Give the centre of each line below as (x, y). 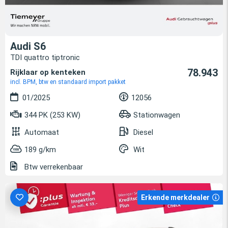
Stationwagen (157, 115)
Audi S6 (28, 46)
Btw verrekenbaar (53, 167)
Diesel (143, 132)
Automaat (42, 132)
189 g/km (40, 149)
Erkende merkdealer (175, 197)
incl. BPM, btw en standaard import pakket (68, 82)
